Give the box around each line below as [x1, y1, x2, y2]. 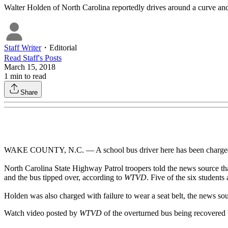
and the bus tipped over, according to [4, 173, 124, 182]
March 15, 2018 [4, 63, 55, 72]
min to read [8, 72, 46, 81]
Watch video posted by [4, 209, 79, 218]
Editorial [49, 43, 77, 52]
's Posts [38, 53, 62, 63]
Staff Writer [4, 43, 41, 52]
